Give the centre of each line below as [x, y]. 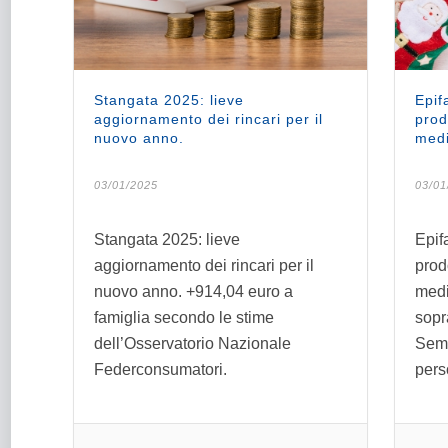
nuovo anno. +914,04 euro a [193, 291]
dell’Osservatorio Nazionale [192, 343]
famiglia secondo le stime [184, 317]
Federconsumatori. [164, 369]
